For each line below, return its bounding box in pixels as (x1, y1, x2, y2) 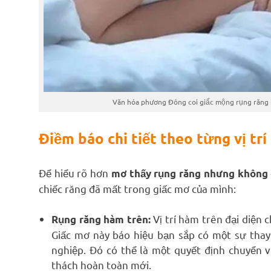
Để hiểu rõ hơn (39, 166, 111, 179)
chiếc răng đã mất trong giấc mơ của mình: (39, 181, 236, 195)
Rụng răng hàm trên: (51, 213, 151, 226)
